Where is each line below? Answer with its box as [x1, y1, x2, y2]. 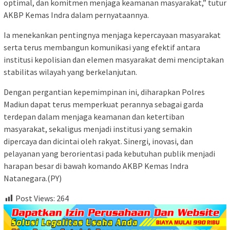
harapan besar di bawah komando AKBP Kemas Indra [4, 161, 188, 171]
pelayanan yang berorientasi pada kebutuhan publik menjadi [4, 148, 215, 159]
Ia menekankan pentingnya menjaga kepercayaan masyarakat [4, 30, 221, 41]
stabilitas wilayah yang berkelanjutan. [4, 67, 137, 78]
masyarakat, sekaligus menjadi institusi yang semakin [4, 124, 192, 135]
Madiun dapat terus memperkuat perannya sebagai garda [4, 99, 203, 110]
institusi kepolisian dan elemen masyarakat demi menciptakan [4, 54, 224, 65]
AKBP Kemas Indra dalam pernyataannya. [4, 10, 149, 21]
